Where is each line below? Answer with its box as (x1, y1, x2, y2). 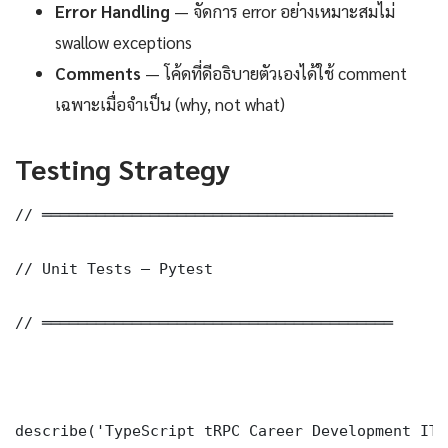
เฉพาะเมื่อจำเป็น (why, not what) (55, 92, 285, 115)
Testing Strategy (15, 149, 230, 186)
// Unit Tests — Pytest (15, 259, 213, 277)
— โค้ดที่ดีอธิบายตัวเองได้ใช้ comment (141, 61, 407, 84)
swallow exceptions (55, 30, 192, 53)
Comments (55, 61, 141, 84)
